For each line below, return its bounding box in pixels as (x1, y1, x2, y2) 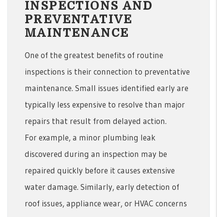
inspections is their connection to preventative (25, 66, 190, 77)
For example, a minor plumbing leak (25, 132, 155, 142)
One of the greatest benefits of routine (25, 49, 163, 60)
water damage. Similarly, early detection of (25, 181, 179, 192)
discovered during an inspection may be (25, 148, 167, 159)
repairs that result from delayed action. (25, 115, 167, 126)
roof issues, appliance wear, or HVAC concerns (25, 198, 187, 208)
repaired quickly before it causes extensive (25, 165, 175, 175)
